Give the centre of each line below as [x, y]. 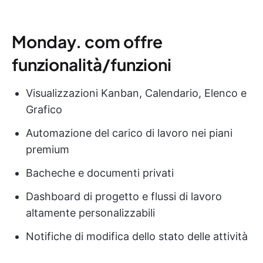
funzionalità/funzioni [92, 65]
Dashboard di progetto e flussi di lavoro [124, 197]
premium [48, 150]
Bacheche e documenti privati [100, 173]
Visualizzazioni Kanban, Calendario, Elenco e [136, 93]
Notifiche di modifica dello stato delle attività [137, 237]
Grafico [44, 110]
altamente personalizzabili [90, 213]
